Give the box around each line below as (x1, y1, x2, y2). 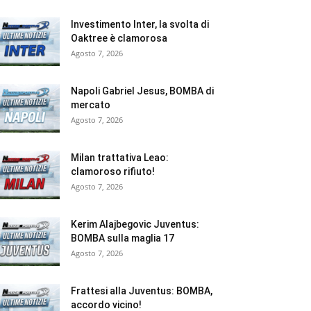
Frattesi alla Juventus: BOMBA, (71, 285, 212, 296)
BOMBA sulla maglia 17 (71, 232, 174, 244)
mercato (71, 99, 110, 110)
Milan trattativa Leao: (71, 151, 169, 163)
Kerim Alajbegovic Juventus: (71, 218, 199, 230)
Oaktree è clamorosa (71, 32, 167, 44)
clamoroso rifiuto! (71, 165, 155, 177)
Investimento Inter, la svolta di (71, 18, 209, 30)
